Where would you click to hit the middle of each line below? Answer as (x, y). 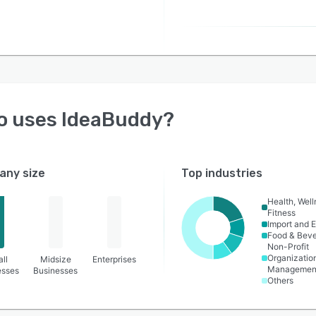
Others (281, 280)
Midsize (55, 259)
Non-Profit (288, 247)
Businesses (56, 271)
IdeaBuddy (112, 120)
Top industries (222, 173)
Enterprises (115, 259)
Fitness (282, 213)
